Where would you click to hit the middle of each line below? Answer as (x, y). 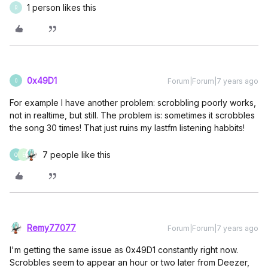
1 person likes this (62, 7)
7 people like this (77, 155)
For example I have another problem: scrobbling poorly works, (133, 103)
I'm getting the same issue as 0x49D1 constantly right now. (124, 250)
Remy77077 (51, 228)
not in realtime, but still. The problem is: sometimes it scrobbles (132, 115)
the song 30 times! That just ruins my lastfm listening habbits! (127, 128)
